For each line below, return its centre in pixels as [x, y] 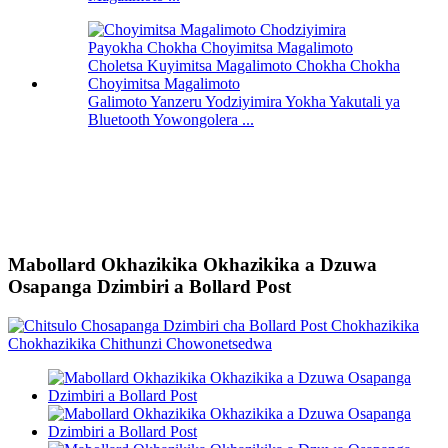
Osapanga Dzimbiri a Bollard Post [149, 287]
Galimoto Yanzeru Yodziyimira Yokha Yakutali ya [244, 102]
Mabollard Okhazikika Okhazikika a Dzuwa [192, 265]
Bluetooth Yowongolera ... [171, 120]
